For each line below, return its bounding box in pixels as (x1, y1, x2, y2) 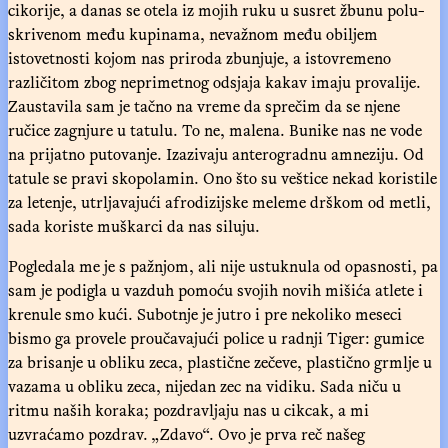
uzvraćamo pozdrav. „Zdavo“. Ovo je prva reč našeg (8, 421, 365, 446)
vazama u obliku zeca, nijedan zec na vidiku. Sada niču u (8, 373, 401, 398)
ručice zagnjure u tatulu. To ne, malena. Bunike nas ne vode (8, 117, 422, 142)
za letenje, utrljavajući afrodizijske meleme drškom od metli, (8, 189, 431, 214)
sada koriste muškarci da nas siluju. (8, 213, 260, 238)
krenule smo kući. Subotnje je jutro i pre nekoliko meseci (8, 301, 402, 326)
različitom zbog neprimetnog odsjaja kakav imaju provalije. (8, 69, 421, 94)
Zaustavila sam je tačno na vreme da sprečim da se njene (8, 93, 400, 118)
